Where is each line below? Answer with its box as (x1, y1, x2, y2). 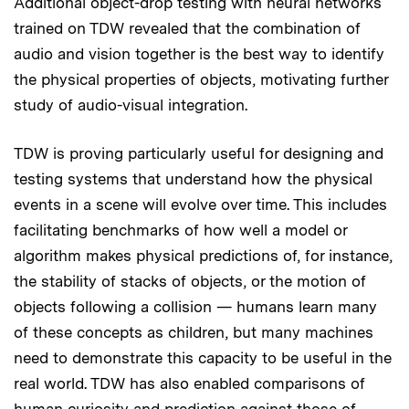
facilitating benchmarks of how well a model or (14, 220, 347, 239)
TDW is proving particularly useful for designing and (14, 143, 383, 163)
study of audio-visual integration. (14, 95, 247, 114)
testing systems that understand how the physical (14, 169, 372, 188)
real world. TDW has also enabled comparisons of (14, 373, 365, 393)
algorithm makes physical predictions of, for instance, (14, 246, 393, 265)
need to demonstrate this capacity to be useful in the (14, 348, 392, 367)
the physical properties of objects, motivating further (14, 69, 388, 89)
